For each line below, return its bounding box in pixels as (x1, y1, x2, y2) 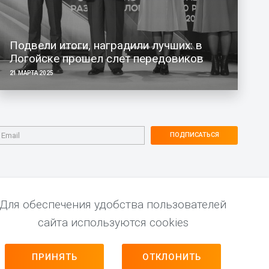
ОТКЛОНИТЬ (142, 252, 201, 262)
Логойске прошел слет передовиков (9, 51, 204, 65)
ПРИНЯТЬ (31, 252, 77, 262)
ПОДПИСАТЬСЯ (169, 131, 219, 139)
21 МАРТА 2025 (9, 69, 53, 76)
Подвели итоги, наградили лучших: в (9, 38, 202, 52)
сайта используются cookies (37, 216, 189, 229)
